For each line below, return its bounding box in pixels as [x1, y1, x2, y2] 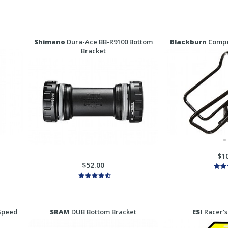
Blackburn [170, 37, 207, 46]
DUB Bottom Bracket [70, 207, 136, 216]
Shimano [34, 37, 65, 46]
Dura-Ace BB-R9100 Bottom [65, 37, 153, 46]
